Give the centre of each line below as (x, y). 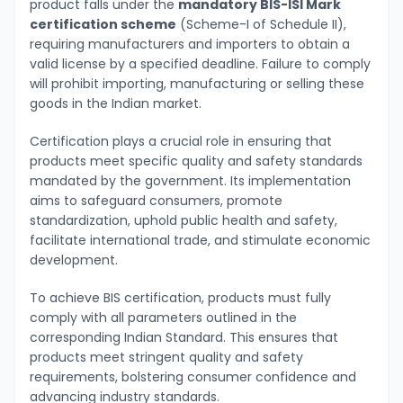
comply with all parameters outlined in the (163, 317)
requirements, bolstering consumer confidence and (193, 376)
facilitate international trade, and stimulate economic (200, 240)
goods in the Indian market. (121, 103)
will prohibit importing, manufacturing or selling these (197, 83)
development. (77, 260)
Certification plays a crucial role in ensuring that (181, 141)
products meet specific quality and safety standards (196, 161)
